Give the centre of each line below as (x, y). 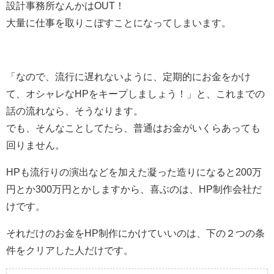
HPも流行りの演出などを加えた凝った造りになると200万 (134, 172)
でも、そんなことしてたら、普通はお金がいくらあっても (133, 128)
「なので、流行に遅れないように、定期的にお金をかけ (128, 76)
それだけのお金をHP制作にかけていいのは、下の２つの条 (135, 233)
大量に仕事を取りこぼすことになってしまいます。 (119, 23)
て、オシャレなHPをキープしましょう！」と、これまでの (135, 94)
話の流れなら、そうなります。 (75, 111)
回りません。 (35, 145)
